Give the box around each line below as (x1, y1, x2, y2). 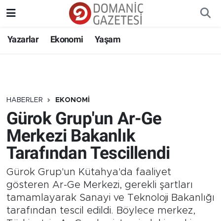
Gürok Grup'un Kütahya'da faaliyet (6, 167, 171, 177)
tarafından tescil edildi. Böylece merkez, (6, 206, 195, 216)
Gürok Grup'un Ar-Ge (6, 108, 162, 129)
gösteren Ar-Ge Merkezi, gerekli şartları (6, 180, 193, 190)
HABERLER (6, 97, 43, 104)
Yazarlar (7, 34, 39, 44)
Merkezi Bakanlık (6, 125, 135, 146)
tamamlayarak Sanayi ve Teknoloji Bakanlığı (6, 193, 215, 203)
